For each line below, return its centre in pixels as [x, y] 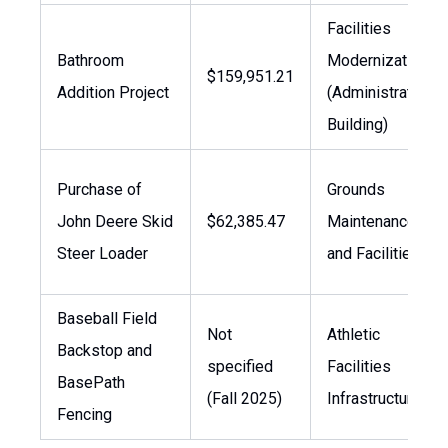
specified [240, 366]
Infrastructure [374, 398]
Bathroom [90, 60]
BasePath [91, 382]
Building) [357, 124]
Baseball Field [107, 318]
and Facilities [373, 253]
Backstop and [104, 350]
